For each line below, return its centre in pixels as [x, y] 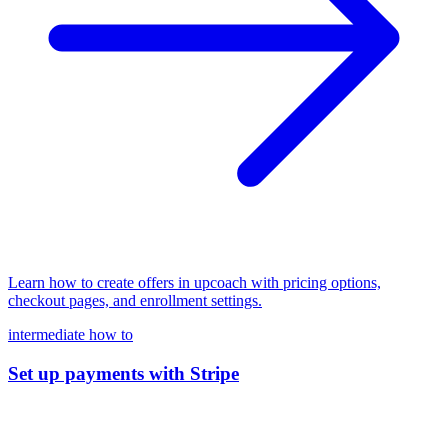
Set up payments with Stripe [123, 373]
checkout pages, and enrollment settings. [135, 300]
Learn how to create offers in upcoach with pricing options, [194, 282]
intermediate [48, 334]
